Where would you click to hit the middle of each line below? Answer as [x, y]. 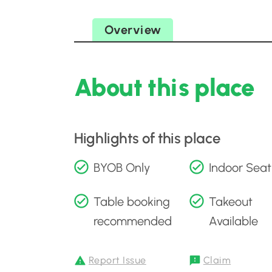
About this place [164, 87]
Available [233, 221]
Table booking [132, 202]
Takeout [231, 202]
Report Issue [117, 260]
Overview [133, 30]
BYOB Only [122, 168]
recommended [133, 221]
